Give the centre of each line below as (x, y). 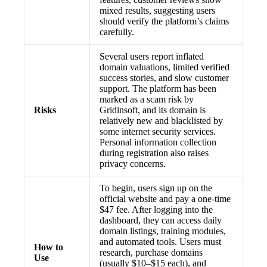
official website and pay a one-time (165, 199)
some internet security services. (158, 131)
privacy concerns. (133, 164)
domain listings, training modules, (163, 231)
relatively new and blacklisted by (161, 121)
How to (49, 247)
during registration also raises (154, 153)
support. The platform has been (158, 89)
